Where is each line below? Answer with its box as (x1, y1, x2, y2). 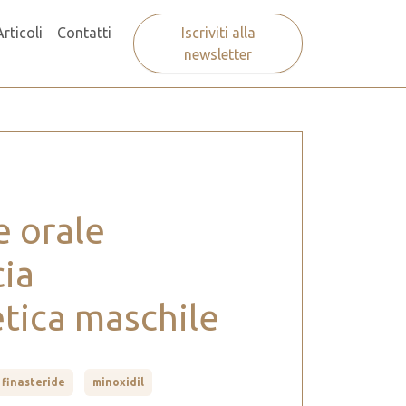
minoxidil (92, 376, 144, 389)
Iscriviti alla (180, 24, 256, 41)
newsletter (184, 46, 253, 63)
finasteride (2, 376, 65, 389)
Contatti (57, 24, 112, 41)
